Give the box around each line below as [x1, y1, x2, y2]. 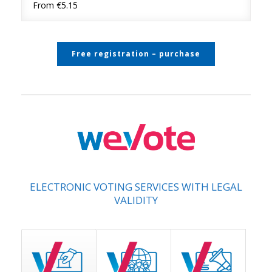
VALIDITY [114, 192, 158, 207]
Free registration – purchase [72, 49, 200, 59]
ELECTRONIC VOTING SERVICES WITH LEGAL [30, 179, 242, 194]
